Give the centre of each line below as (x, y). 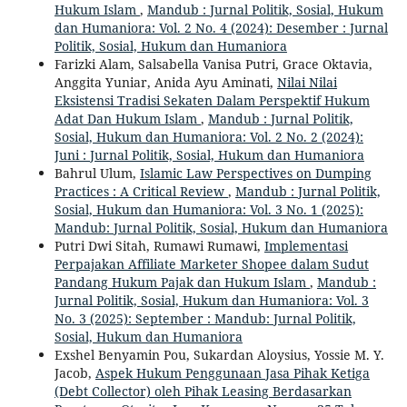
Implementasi (306, 245)
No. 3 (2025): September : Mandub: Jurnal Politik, (205, 318)
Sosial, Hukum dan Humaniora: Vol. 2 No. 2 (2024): (208, 136)
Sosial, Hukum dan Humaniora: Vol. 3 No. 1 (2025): (208, 209)
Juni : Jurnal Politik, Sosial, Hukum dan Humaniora (209, 154)
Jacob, (74, 372)
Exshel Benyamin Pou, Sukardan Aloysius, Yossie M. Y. (219, 354)
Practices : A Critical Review (141, 191)
